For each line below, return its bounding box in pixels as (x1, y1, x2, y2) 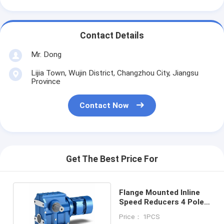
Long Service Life (118, 206, 183, 216)
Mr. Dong (30, 49, 61, 59)
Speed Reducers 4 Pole (118, 197, 204, 206)
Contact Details (80, 30, 144, 41)
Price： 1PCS (118, 212, 160, 220)
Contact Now (79, 101, 129, 110)
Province (30, 76, 60, 86)
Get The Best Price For (66, 154, 158, 164)
